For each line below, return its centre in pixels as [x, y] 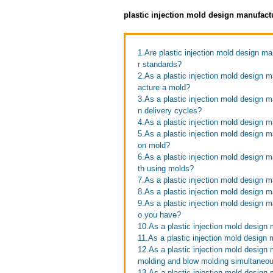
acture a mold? [164, 87]
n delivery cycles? [170, 111]
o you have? [159, 215]
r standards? [160, 64]
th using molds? [166, 168]
